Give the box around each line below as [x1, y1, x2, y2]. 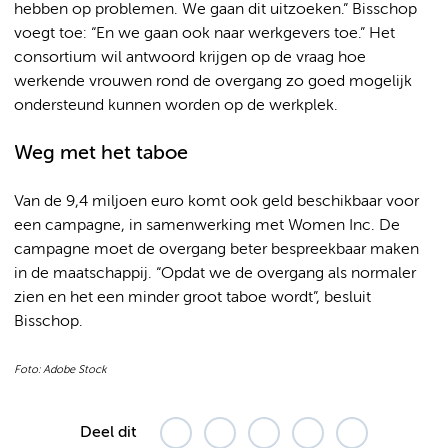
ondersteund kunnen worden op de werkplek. [14, 97, 338, 114]
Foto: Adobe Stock [14, 363, 106, 376]
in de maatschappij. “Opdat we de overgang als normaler [14, 265, 416, 282]
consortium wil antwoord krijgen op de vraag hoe [14, 49, 366, 66]
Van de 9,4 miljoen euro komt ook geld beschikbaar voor [14, 193, 419, 210]
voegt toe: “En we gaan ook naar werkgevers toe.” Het [14, 25, 395, 42]
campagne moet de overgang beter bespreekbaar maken [14, 241, 419, 258]
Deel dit [80, 424, 136, 441]
